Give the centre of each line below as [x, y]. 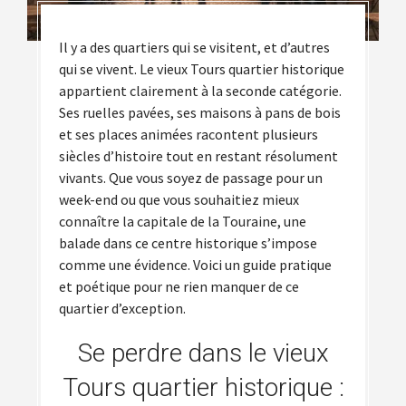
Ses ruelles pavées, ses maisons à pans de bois [200, 112]
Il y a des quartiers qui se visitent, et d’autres [194, 47]
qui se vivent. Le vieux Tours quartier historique [202, 68]
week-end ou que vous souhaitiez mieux [179, 199]
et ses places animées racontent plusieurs [188, 134]
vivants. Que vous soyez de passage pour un [191, 177]
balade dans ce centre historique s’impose [188, 242]
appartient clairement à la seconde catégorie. [200, 90]
